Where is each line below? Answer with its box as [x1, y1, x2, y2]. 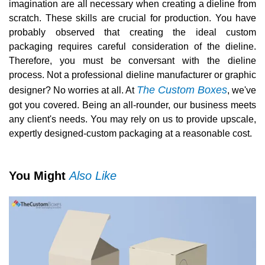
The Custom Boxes [137, 84, 227, 96]
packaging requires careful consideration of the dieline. [9, 41, 256, 52]
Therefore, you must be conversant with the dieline [9, 56, 256, 66]
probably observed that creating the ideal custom [9, 27, 256, 38]
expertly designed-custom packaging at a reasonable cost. [9, 128, 252, 139]
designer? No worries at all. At [9, 85, 137, 96]
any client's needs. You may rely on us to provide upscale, [9, 114, 256, 125]
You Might [9, 169, 69, 183]
